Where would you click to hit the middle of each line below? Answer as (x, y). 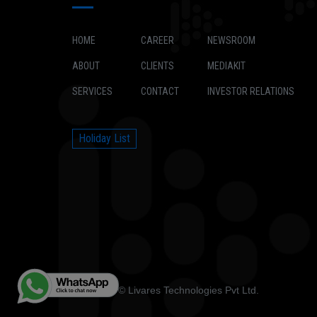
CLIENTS (157, 65)
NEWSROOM (231, 40)
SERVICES (92, 91)
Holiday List (104, 138)
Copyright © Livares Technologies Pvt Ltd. (166, 290)
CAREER (157, 40)
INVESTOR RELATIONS (251, 91)
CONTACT (160, 91)
